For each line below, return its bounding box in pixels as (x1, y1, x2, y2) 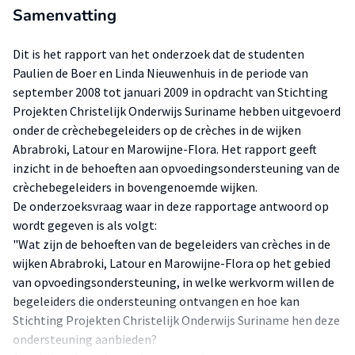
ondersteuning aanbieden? (13, 331, 157, 347)
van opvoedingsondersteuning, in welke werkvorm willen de (13, 274, 334, 290)
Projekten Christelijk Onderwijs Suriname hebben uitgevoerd (13, 103, 341, 119)
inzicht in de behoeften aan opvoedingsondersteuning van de (13, 160, 340, 176)
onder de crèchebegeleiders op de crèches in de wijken (13, 122, 301, 138)
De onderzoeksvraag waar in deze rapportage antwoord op (13, 198, 329, 214)
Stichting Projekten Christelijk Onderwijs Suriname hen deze (13, 312, 340, 328)
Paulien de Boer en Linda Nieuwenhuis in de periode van (13, 65, 308, 81)
